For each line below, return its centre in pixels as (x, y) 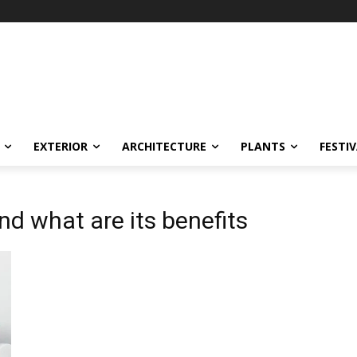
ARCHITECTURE (164, 146)
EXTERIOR (61, 146)
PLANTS (263, 146)
